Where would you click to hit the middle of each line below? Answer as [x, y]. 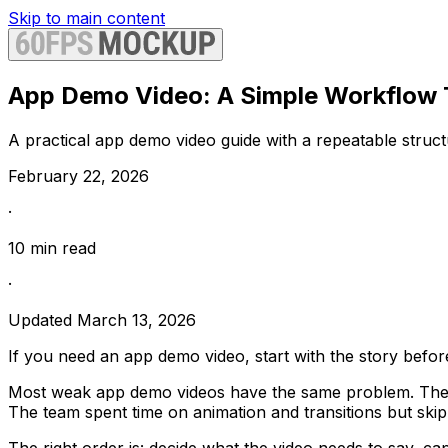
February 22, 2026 [78, 175]
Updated [42, 319]
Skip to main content [86, 18]
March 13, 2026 [136, 319]
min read [60, 247]
